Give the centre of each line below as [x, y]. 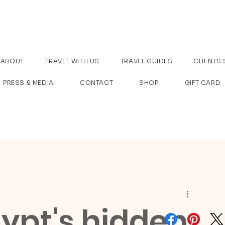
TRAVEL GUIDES [146, 61]
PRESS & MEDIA [28, 83]
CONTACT [96, 83]
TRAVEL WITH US [72, 61]
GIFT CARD [203, 83]
